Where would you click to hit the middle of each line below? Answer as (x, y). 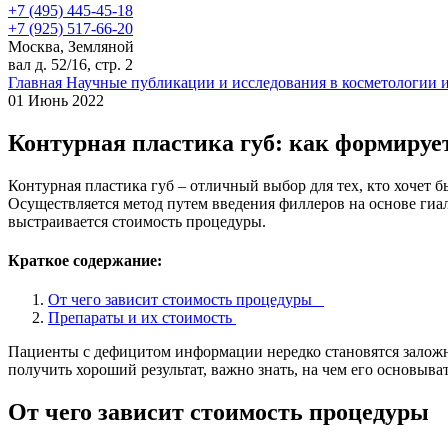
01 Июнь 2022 (56, 100)
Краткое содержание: (85, 261)
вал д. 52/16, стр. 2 (70, 64)
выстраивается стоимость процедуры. (137, 221)
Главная (37, 82)
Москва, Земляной (71, 46)
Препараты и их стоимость (140, 318)
